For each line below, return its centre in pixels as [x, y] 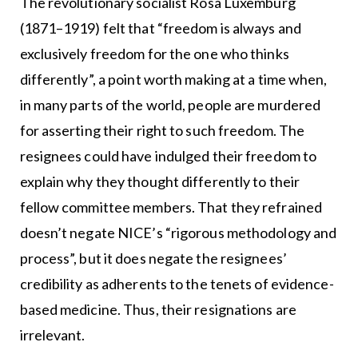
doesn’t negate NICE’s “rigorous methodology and [178, 233]
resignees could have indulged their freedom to [168, 156]
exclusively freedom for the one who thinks [154, 54]
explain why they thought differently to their [160, 181]
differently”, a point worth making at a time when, [173, 79]
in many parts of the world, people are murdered [170, 105]
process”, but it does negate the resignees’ [153, 258]
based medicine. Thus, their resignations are [158, 309]
